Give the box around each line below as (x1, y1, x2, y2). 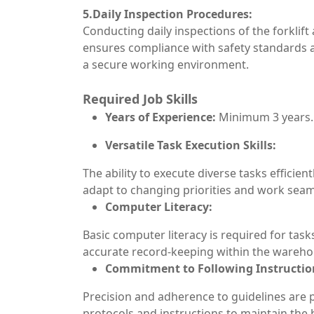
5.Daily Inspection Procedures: (83, 6, 252, 22)
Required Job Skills (83, 90, 198, 107)
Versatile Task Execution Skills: (105, 137, 276, 153)
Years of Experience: (105, 109, 216, 125)
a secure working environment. (83, 57, 249, 72)
